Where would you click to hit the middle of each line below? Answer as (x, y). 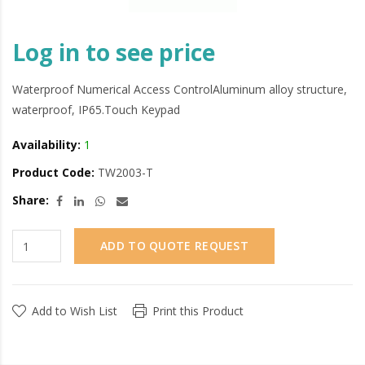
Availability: (46, 145)
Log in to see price (114, 53)
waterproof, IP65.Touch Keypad (96, 110)
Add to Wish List (75, 311)
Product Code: (53, 173)
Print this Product (198, 311)
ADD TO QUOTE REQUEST (174, 246)
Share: (31, 200)
